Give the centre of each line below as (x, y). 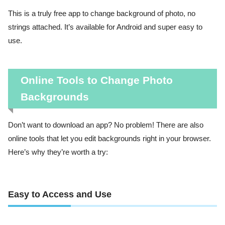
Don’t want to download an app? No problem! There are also (106, 125)
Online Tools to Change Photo (96, 80)
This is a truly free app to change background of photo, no (102, 14)
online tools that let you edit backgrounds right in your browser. (109, 139)
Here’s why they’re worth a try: (58, 152)
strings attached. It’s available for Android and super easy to (105, 27)
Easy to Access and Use (60, 194)
